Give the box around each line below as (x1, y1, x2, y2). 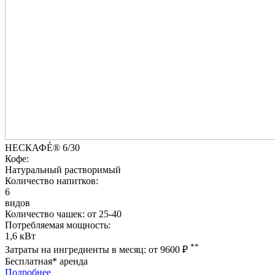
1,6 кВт (5, 230, 36, 241)
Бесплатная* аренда (5, 256, 88, 267)
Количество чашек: (5, 208, 85, 219)
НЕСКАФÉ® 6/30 (5, 142, 80, 153)
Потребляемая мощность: (5, 219, 110, 230)
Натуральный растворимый (5, 164, 121, 175)
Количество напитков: (5, 175, 98, 186)
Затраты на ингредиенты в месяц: (5, 244, 149, 255)
